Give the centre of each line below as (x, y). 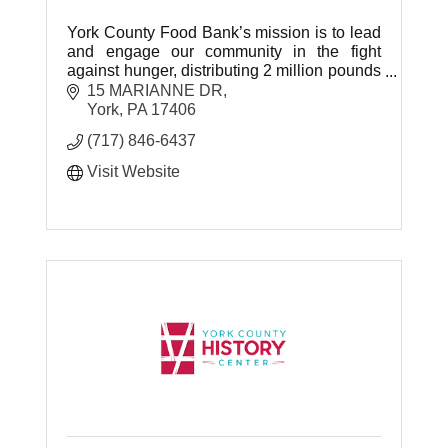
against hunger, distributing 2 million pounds (224, 71)
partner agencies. (129, 109)
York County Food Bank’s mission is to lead (224, 33)
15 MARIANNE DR (155, 90)
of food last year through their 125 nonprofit (224, 90)
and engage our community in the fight (224, 52)
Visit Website (134, 171)
